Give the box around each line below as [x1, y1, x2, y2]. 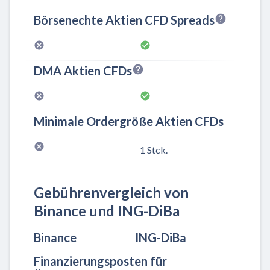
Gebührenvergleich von [34, 184, 189, 202]
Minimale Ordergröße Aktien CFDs [34, 114, 224, 129]
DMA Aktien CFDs [34, 63, 132, 78]
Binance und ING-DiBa [34, 202, 180, 220]
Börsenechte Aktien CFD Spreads [34, 13, 215, 28]
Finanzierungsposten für [34, 254, 167, 269]
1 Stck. [140, 144, 168, 156]
